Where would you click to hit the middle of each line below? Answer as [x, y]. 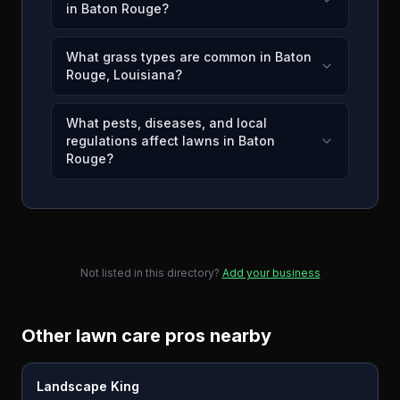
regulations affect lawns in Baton [171, 141]
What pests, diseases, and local [167, 123]
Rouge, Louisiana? [124, 75]
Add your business [271, 273]
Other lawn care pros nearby [146, 336]
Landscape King [88, 386]
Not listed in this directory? [150, 273]
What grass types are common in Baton [189, 57]
